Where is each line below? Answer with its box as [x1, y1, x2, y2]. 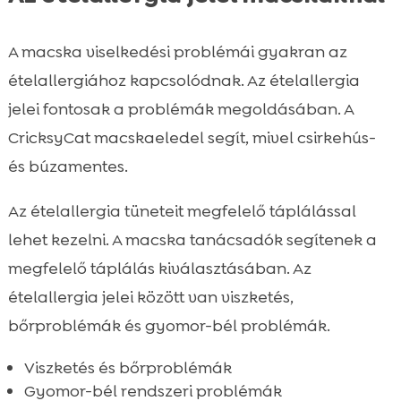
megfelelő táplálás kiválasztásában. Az [7, 257, 311, 279]
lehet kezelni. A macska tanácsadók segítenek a [7, 228, 377, 251]
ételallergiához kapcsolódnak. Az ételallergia [7, 69, 360, 91]
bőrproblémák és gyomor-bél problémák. [7, 314, 330, 337]
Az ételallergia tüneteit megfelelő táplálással [7, 200, 356, 222]
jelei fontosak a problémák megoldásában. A [7, 98, 354, 120]
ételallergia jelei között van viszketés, [7, 286, 294, 308]
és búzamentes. [7, 155, 128, 177]
